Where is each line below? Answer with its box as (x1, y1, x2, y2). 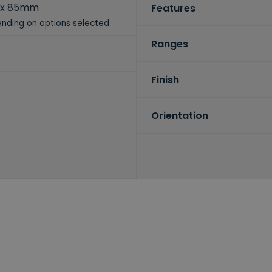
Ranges (151, 36, 188, 51)
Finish (151, 72, 179, 87)
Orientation (151, 108, 208, 123)
